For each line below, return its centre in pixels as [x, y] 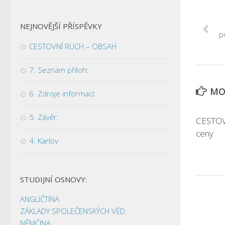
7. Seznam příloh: [59, 70]
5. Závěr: [44, 117]
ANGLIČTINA [40, 199]
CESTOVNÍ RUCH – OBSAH [73, 46]
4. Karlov [44, 140]
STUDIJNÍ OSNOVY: [53, 179]
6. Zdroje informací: [63, 93]
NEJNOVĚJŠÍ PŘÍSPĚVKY [61, 26]
